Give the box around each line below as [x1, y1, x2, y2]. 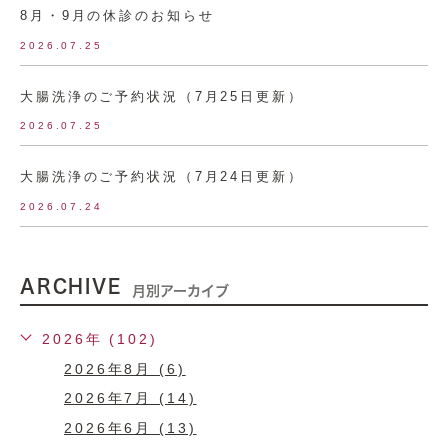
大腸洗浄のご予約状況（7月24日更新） [20, 168, 304, 184]
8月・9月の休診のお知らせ [20, 7, 215, 23]
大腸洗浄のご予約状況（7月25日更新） [20, 88, 304, 104]
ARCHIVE [20, 276, 122, 295]
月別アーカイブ [131, 283, 229, 298]
